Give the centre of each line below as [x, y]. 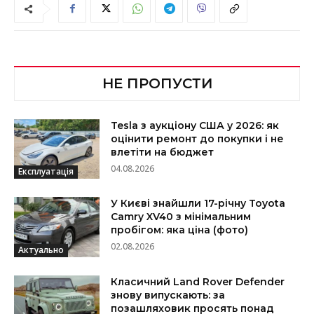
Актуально [41, 250]
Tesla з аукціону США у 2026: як [195, 125]
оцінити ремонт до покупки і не [198, 138]
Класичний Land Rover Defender [198, 281]
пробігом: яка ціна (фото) [180, 230]
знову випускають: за [168, 295]
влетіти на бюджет [163, 152]
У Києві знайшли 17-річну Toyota [198, 204]
